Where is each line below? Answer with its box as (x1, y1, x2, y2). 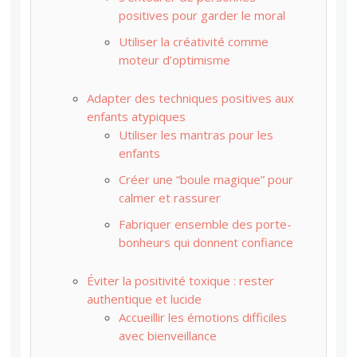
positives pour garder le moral (119, 6, 286, 23)
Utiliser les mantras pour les (119, 126, 274, 143)
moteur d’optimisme (119, 51, 231, 68)
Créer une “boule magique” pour (119, 171, 294, 187)
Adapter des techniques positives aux (87, 89, 295, 106)
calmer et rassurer (119, 189, 222, 206)
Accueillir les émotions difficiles (119, 308, 288, 325)
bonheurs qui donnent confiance (119, 233, 294, 250)
